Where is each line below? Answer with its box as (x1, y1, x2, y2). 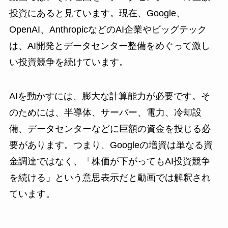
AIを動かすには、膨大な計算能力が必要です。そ (9, 91, 210, 102)
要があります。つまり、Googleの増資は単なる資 (9, 140, 213, 151)
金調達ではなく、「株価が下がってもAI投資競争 (9, 156, 210, 167)
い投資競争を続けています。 (9, 56, 128, 67)
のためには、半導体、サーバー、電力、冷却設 (9, 107, 202, 118)
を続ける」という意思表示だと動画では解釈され (9, 173, 211, 183)
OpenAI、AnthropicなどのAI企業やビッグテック (9, 24, 207, 35)
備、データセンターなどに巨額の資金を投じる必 (9, 124, 211, 134)
